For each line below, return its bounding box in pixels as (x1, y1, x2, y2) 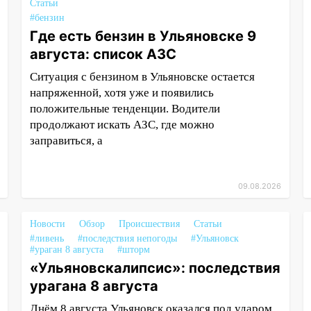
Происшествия (118, 219, 180, 229)
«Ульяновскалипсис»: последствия (29, 260, 280, 276)
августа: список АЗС (29, 46, 176, 62)
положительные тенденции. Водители (29, 102, 220, 115)
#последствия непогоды (77, 233, 177, 244)
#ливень (29, 233, 64, 244)
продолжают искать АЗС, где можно (29, 118, 215, 131)
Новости (29, 219, 65, 229)
